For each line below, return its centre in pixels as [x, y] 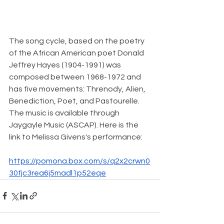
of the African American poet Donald [77, 53]
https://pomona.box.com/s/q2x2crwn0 [79, 161]
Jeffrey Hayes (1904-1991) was [66, 65]
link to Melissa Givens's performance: [76, 137]
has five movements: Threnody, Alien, [78, 89]
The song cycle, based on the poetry [77, 41]
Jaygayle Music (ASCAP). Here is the [74, 125]
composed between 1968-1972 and [76, 77]
